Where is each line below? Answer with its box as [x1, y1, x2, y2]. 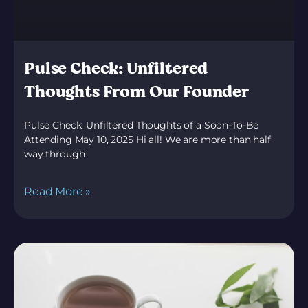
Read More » [24, 184, 91, 198]
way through [24, 147, 85, 160]
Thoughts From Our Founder [24, 79, 249, 104]
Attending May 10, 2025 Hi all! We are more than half [24, 133, 271, 146]
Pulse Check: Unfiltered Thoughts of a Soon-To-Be [24, 118, 259, 131]
